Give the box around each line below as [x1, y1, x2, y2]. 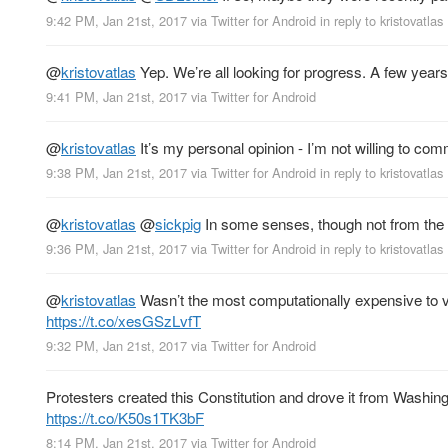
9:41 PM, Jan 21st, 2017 [46, 86, 187, 106]
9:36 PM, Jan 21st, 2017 [46, 239, 187, 259]
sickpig [155, 212, 201, 234]
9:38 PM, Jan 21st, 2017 [46, 162, 187, 182]
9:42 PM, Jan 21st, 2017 [46, 10, 187, 30]
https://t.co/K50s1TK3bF [46, 407, 204, 429]
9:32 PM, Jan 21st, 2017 [46, 336, 187, 356]
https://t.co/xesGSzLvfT [46, 310, 201, 332]
